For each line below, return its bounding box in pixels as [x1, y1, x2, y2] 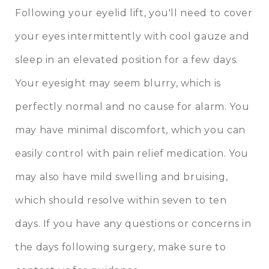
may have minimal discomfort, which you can [15, 124, 246, 136]
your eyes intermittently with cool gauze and [15, 31, 250, 43]
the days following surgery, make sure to [15, 241, 226, 253]
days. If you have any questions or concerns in [15, 218, 252, 230]
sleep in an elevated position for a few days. [15, 54, 238, 66]
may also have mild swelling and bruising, [15, 171, 228, 183]
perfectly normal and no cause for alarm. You [15, 101, 250, 113]
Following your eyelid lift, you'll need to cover [15, 7, 253, 19]
